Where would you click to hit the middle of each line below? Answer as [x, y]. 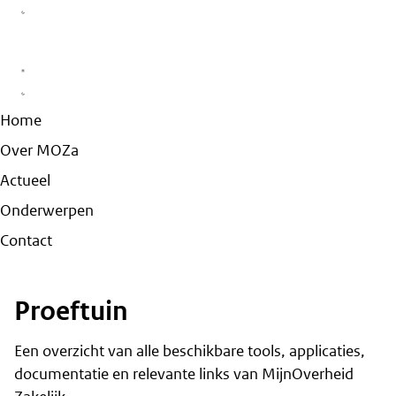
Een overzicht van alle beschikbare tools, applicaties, [190, 350]
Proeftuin [71, 311]
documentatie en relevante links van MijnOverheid [184, 373]
